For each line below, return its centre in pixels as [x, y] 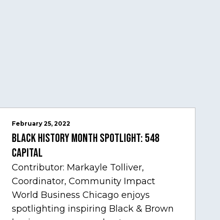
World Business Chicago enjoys [81, 195]
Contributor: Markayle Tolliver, [78, 168]
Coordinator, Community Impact [84, 181]
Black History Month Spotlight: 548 [86, 138]
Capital [27, 153]
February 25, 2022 [41, 124]
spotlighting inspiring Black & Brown [93, 209]
